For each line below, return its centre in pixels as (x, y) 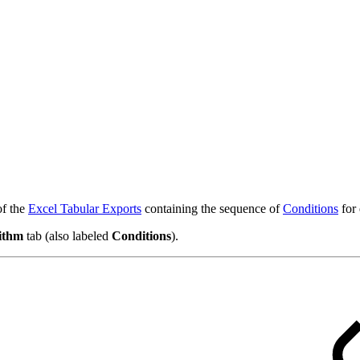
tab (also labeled (67, 236)
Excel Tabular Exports (85, 209)
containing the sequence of (212, 209)
